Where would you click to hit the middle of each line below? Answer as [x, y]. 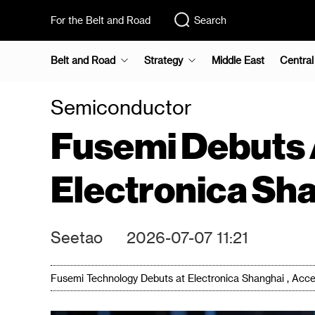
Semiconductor [121, 107]
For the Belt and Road [101, 20]
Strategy [163, 60]
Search [210, 20]
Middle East [238, 60]
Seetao [77, 237]
